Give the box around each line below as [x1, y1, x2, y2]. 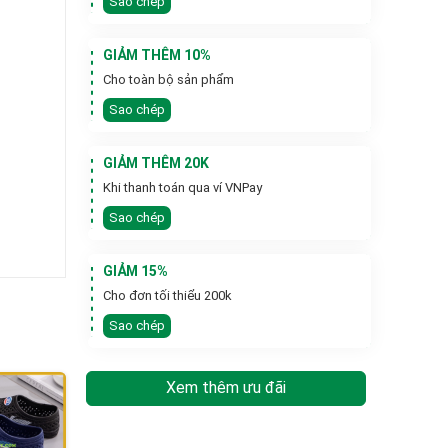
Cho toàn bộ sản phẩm [103, 72, 234, 88]
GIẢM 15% [103, 263, 168, 280]
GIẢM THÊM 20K [103, 155, 209, 172]
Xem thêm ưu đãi [166, 378, 286, 398]
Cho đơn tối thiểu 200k [103, 288, 232, 304]
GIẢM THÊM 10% [103, 47, 211, 64]
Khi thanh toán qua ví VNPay [103, 180, 262, 196]
